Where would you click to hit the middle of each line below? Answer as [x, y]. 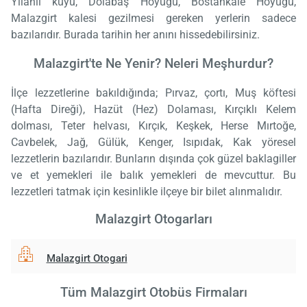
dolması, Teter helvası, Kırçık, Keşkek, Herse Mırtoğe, [153, 126]
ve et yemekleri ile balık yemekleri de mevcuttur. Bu [153, 175]
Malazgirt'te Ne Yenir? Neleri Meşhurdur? [153, 64]
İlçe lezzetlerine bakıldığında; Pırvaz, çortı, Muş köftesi [153, 93]
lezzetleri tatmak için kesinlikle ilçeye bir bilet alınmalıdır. [147, 192]
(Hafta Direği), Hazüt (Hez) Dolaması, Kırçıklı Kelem [153, 110]
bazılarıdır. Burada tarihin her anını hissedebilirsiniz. [135, 34]
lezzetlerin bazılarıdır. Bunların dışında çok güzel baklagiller [153, 159]
